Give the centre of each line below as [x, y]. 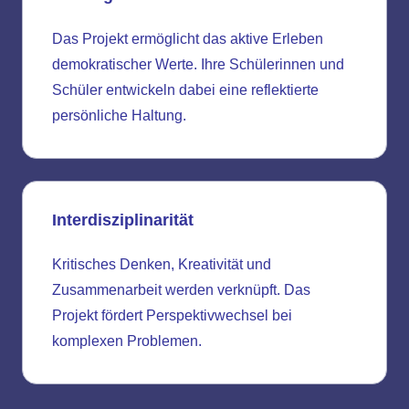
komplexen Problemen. [127, 341]
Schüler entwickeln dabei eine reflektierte [185, 90]
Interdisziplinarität [123, 220]
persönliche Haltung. [119, 116]
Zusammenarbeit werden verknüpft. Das [181, 290]
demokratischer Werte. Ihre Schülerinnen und [198, 65]
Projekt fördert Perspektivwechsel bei [172, 316]
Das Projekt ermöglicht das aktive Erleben [188, 39]
